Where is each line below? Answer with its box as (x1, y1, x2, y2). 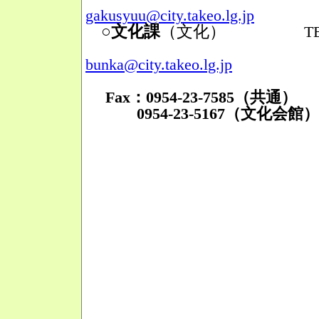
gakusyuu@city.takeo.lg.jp (85, 6, 254, 24)
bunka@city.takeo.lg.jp (85, 56, 232, 73)
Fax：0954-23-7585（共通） (105, 88, 297, 106)
